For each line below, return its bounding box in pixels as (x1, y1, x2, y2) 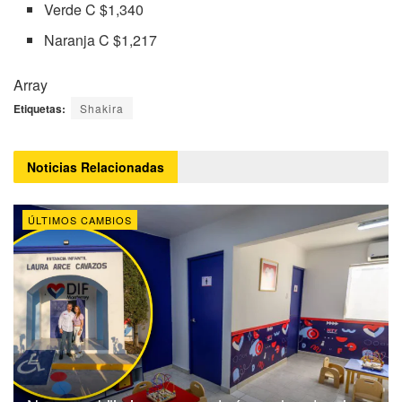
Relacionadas (81, 158, 164, 177)
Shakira (80, 100, 124, 117)
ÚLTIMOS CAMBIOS (28, 213, 132, 228)
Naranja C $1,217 (44, 30, 158, 51)
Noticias (27, 158, 81, 177)
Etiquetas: (13, 100, 66, 118)
